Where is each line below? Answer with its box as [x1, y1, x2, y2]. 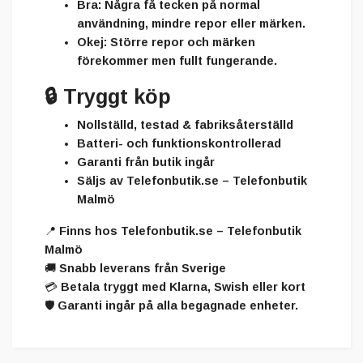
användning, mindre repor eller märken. [77, 17, 305, 31]
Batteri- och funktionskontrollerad [77, 137, 281, 151]
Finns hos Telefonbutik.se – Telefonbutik [59, 224, 301, 238]
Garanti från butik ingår [77, 156, 215, 169]
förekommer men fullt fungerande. [77, 54, 277, 68]
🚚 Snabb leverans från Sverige [45, 262, 226, 275]
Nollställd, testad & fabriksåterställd [77, 118, 293, 132]
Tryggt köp [63, 85, 171, 109]
